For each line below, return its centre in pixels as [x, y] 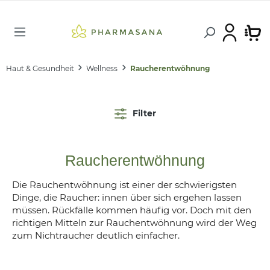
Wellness [102, 68]
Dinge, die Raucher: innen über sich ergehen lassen [127, 197]
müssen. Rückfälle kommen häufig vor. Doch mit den [132, 210]
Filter [144, 113]
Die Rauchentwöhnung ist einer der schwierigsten [124, 185]
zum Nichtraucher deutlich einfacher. [96, 235]
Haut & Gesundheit [40, 68]
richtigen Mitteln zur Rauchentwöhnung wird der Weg [134, 223]
